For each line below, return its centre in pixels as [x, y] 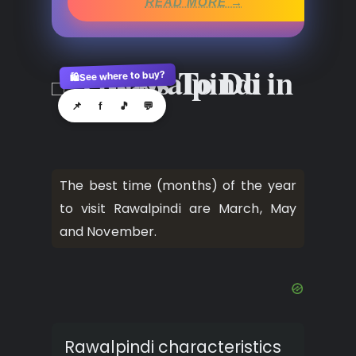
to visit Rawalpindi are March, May [178, 209]
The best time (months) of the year [178, 186]
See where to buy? [122, 75]
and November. [108, 232]
